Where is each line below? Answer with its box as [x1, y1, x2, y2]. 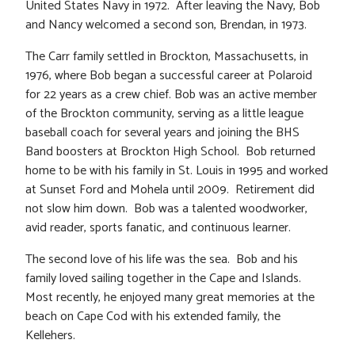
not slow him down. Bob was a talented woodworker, [25, 197, 307, 219]
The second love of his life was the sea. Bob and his [25, 248, 298, 270]
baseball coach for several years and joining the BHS [25, 121, 300, 143]
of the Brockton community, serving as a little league [25, 102, 303, 124]
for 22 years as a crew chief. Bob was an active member [25, 83, 317, 105]
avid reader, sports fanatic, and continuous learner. [25, 216, 291, 239]
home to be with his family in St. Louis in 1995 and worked [25, 159, 328, 181]
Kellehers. [25, 324, 75, 346]
